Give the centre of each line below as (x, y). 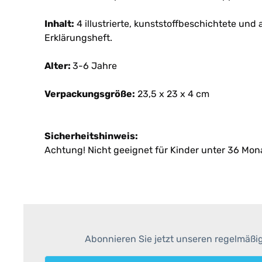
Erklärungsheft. (78, 38)
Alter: (58, 66)
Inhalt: (59, 24)
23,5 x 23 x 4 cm (172, 94)
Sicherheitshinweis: (91, 136)
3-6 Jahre (95, 66)
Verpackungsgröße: (90, 94)
